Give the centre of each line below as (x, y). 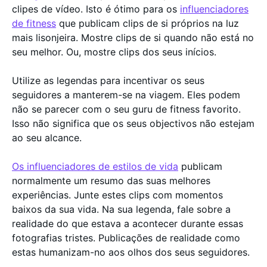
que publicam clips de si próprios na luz (148, 23)
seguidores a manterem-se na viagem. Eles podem (126, 95)
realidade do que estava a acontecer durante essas (128, 223)
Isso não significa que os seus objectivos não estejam (133, 123)
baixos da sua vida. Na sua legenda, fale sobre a (121, 209)
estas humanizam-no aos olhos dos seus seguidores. (131, 252)
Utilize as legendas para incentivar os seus (108, 80)
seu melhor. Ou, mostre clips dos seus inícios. (116, 52)
